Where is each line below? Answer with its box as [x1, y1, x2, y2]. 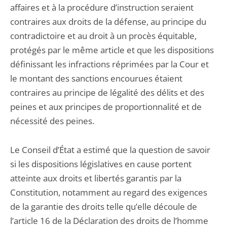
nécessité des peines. [10, 115, 94, 127]
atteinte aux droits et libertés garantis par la [10, 172, 181, 184]
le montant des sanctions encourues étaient [10, 72, 182, 84]
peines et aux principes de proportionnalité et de [10, 101, 202, 112]
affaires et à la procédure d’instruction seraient [10, 2, 194, 13]
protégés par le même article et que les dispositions [10, 44, 214, 56]
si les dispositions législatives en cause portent [10, 158, 192, 170]
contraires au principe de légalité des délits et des [10, 87, 204, 98]
